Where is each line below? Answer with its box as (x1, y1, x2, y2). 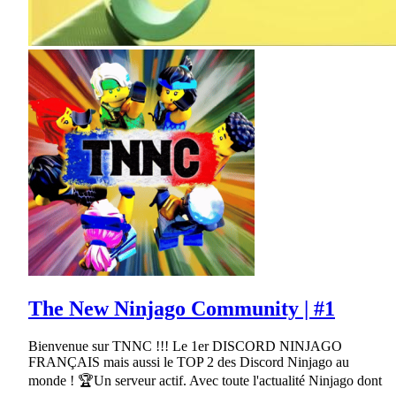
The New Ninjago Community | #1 (28, 296, 335, 320)
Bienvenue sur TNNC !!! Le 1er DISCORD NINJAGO (28, 338, 342, 354)
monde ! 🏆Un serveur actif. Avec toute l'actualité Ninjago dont (28, 372, 382, 388)
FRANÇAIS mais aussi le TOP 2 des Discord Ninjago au (28, 354, 349, 369)
